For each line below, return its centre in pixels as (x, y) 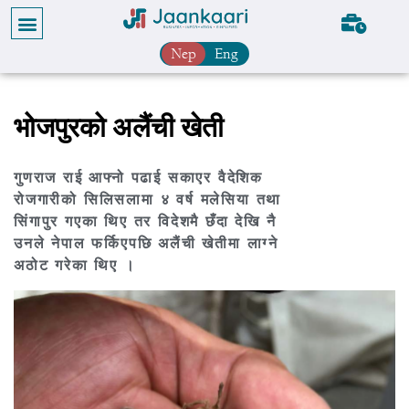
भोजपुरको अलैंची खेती (119, 129)
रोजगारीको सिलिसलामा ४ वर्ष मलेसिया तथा (148, 200)
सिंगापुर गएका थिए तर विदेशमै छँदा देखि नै (145, 222)
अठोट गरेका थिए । (75, 266)
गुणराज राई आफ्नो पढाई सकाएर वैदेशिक (138, 178)
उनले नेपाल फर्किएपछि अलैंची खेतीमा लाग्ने (147, 244)
